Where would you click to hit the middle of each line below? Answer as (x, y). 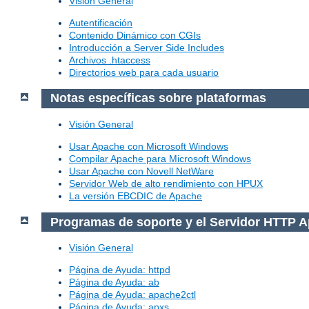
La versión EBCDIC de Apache (136, 196)
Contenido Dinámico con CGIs (135, 35)
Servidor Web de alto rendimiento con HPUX (166, 183)
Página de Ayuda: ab (114, 282)
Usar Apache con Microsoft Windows (149, 146)
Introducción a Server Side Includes (147, 47)
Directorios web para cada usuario (144, 72)
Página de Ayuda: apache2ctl (132, 295)
